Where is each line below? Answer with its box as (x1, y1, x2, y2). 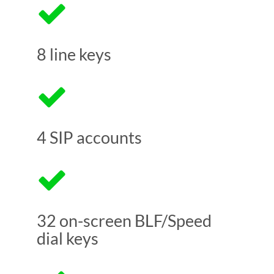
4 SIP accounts (37, 127, 142, 148)
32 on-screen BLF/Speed (37, 210, 212, 231)
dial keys (37, 228, 98, 249)
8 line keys (37, 44, 111, 65)
